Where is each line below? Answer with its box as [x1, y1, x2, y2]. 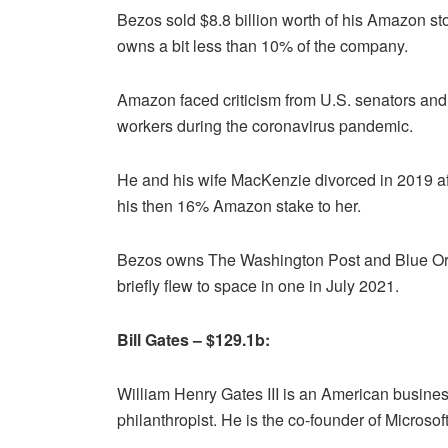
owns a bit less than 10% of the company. [117, 33, 408, 57]
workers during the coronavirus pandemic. [117, 113, 413, 137]
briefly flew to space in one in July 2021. [117, 273, 399, 297]
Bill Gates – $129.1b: [117, 327, 270, 351]
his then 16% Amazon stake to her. [117, 193, 361, 217]
